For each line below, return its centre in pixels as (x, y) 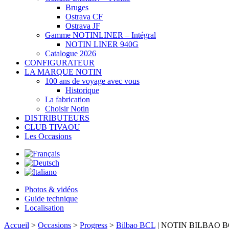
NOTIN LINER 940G (102, 44)
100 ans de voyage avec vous (92, 81)
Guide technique (51, 199)
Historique (82, 90)
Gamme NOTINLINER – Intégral (100, 35)
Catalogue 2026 (71, 53)
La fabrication (67, 99)
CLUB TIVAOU (52, 127)
